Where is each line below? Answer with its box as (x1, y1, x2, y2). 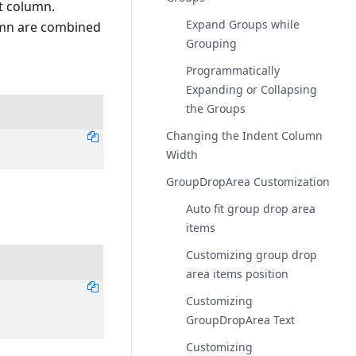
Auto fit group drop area (186, 201, 316, 216)
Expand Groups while (186, 17, 300, 32)
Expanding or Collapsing (186, 82, 318, 97)
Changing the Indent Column (166, 128, 323, 143)
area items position (186, 266, 289, 281)
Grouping (186, 36, 238, 51)
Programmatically (186, 63, 281, 78)
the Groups (186, 101, 246, 116)
